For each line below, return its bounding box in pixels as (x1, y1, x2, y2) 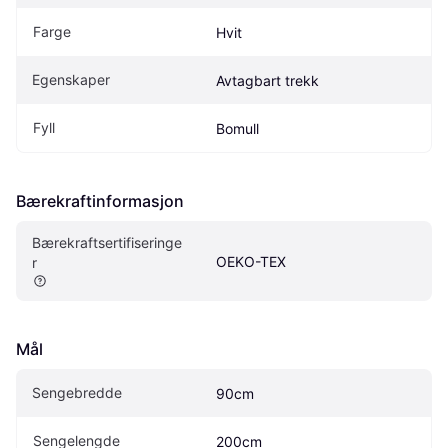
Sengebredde (32, 383, 122, 401)
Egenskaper (32, 70, 110, 88)
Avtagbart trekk (216, 71, 319, 89)
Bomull (216, 119, 259, 137)
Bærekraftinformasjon (16, 190, 184, 211)
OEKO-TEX (216, 252, 286, 270)
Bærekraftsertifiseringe (32, 233, 182, 251)
